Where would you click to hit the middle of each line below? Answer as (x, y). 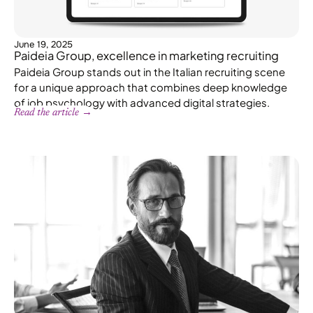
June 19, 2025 (43, 44)
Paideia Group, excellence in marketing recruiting (146, 55)
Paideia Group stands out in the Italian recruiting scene (150, 71)
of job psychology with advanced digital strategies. (142, 102)
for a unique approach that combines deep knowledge (151, 87)
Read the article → (53, 112)
